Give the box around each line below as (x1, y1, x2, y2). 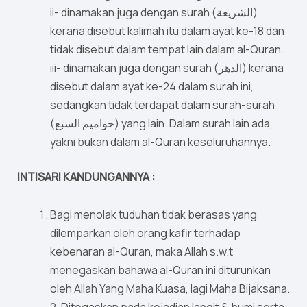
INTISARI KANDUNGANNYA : (17, 169, 155, 185)
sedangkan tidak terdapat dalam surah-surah (50, 97, 275, 113)
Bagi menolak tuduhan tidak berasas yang (50, 207, 257, 223)
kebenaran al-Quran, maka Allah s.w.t (50, 244, 233, 260)
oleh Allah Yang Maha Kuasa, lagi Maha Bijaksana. (50, 281, 290, 297)
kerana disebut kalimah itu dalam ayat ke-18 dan (50, 23, 284, 39)
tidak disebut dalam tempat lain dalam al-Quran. (50, 42, 284, 58)
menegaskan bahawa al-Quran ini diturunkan (50, 262, 271, 278)
